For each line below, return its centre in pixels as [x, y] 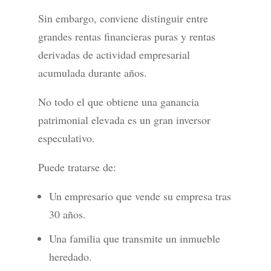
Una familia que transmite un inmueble [134, 239]
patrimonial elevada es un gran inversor [124, 120]
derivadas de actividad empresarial [114, 55]
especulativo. [66, 138]
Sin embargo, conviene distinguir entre [123, 18]
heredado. [70, 257]
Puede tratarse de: [77, 167]
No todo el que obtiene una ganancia [118, 102]
